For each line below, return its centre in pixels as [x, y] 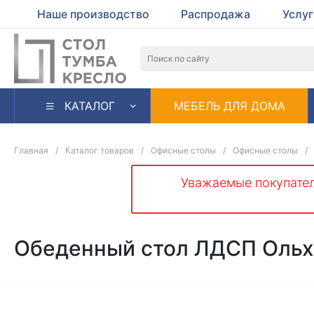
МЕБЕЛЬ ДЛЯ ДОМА [229, 105]
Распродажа [216, 14]
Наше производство [93, 14]
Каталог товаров [100, 150]
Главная [31, 150]
